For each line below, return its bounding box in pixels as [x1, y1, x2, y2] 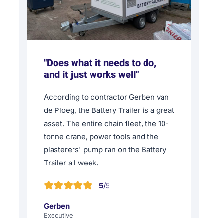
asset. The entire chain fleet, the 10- [44, 118, 169, 128]
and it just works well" [44, 67, 139, 82]
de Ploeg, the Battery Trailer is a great [44, 105, 174, 115]
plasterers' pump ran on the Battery [44, 145, 166, 154]
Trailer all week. [44, 158, 98, 167]
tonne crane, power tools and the [44, 131, 158, 141]
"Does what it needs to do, [44, 55, 156, 70]
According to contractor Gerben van [44, 92, 169, 102]
